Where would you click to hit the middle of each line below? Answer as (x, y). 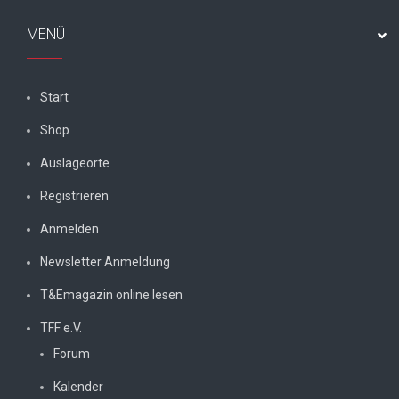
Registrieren (74, 195)
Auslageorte (75, 163)
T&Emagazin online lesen (111, 294)
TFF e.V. (61, 327)
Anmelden (69, 228)
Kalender (78, 386)
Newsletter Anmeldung (105, 261)
